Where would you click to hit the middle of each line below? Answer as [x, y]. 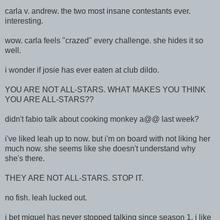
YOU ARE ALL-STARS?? [49, 99]
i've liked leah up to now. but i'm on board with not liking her [108, 138]
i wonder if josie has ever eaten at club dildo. [82, 70]
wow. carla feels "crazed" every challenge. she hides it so [104, 40]
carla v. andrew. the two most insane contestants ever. [98, 11]
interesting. [24, 21]
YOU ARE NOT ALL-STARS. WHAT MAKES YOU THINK [105, 89]
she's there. [25, 158]
